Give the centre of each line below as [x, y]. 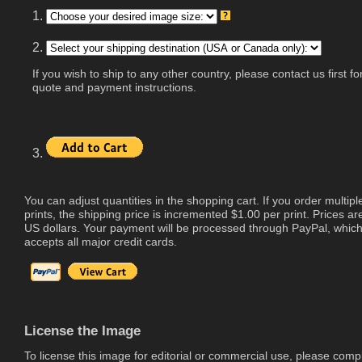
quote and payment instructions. [114, 87]
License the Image [82, 330]
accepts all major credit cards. [101, 241]
